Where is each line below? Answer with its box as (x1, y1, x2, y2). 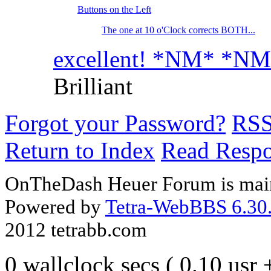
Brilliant (53, 73, 132, 100)
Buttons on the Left (77, 4, 151, 15)
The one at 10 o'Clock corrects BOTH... (102, 25, 255, 36)
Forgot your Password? (5, 110, 226, 137)
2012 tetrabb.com (5, 218, 147, 241)
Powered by (5, 195, 105, 218)
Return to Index (5, 137, 155, 164)
